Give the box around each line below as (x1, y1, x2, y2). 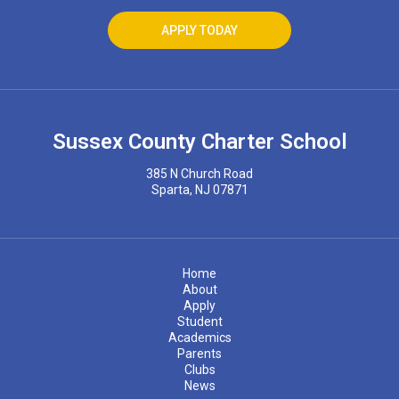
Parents (177, 346, 222, 361)
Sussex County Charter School (52, 129, 347, 154)
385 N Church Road (146, 167, 253, 181)
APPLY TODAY (161, 23, 238, 37)
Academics (167, 330, 232, 345)
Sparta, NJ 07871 (151, 183, 248, 197)
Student (176, 314, 223, 329)
